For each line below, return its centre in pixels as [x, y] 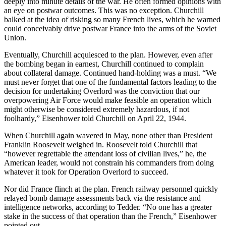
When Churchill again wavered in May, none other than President [108, 135]
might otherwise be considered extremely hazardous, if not [97, 109]
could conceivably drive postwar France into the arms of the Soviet [110, 28]
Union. [15, 37]
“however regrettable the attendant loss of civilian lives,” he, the [105, 153]
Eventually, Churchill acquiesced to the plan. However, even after [108, 54]
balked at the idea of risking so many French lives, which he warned [112, 19]
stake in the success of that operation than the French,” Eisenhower [110, 216]
